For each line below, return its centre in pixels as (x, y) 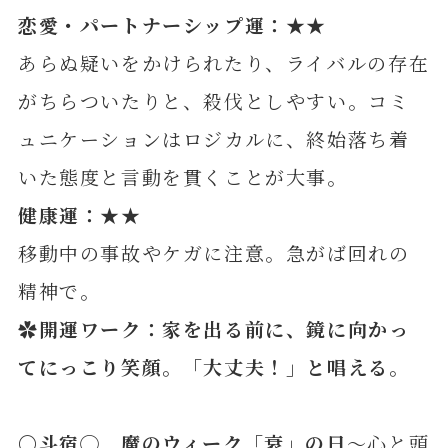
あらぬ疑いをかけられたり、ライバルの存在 (223, 63)
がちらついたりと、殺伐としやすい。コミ (213, 101)
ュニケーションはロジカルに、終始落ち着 (213, 139)
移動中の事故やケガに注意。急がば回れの (213, 253)
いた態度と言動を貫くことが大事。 (182, 177)
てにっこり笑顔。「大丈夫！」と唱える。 (213, 367)
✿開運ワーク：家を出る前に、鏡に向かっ (213, 329)
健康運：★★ (79, 215)
